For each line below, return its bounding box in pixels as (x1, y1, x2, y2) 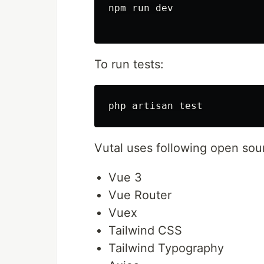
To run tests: (94, 57, 164, 72)
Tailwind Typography (108, 241, 224, 256)
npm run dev (108, 2, 173, 14)
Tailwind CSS (108, 223, 182, 238)
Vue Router (108, 188, 171, 203)
